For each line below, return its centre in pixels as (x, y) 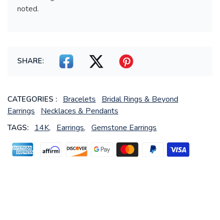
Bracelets (79, 99)
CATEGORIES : (32, 99)
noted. (28, 9)
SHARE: (30, 61)
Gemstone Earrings (124, 128)
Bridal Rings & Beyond (140, 99)
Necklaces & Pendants (80, 111)
